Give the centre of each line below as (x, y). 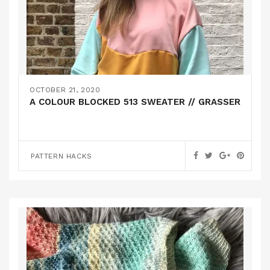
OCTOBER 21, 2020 (65, 90)
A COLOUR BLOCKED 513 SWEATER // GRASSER (135, 102)
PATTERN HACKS (61, 156)
